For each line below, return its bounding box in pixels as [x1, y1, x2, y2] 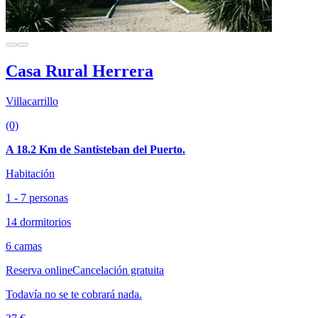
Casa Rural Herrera [6, 61, 153, 80]
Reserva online [6, 263, 72, 276]
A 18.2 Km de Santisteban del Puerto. [6, 143, 185, 155]
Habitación [6, 167, 55, 180]
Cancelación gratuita [72, 263, 164, 276]
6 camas [6, 239, 42, 252]
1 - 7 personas [6, 191, 68, 204]
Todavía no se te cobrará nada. [6, 287, 142, 300]
